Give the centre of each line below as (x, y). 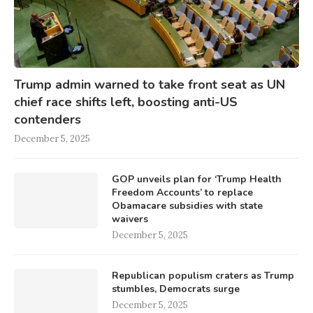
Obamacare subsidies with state (187, 205)
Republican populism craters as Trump (203, 275)
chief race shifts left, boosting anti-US (126, 102)
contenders (48, 119)
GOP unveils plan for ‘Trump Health (197, 179)
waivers (130, 219)
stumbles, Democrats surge (176, 289)
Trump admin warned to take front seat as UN (150, 84)
